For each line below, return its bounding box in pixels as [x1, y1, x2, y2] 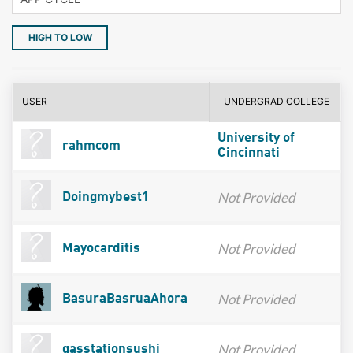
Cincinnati [217, 146, 280, 160]
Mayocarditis [58, 241, 140, 255]
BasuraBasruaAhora [58, 292, 188, 306]
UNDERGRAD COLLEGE [224, 95, 330, 107]
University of [217, 131, 295, 145]
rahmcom [58, 139, 121, 153]
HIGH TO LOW [28, 31, 92, 43]
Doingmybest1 [58, 190, 149, 204]
